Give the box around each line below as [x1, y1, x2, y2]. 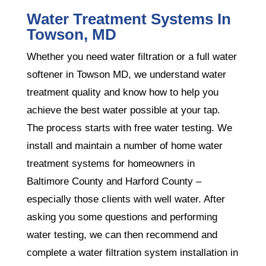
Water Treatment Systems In [26, 10, 231, 28]
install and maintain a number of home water [26, 140, 223, 151]
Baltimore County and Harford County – [26, 176, 201, 187]
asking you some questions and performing [26, 211, 217, 223]
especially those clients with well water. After [26, 194, 225, 205]
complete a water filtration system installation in [26, 247, 238, 258]
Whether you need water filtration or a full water [26, 51, 237, 62]
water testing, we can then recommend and [26, 229, 217, 240]
